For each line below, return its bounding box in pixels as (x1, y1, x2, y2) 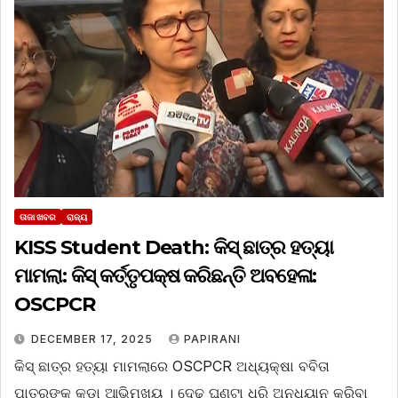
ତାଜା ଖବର (20, 211, 56, 223)
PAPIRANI (184, 332, 241, 346)
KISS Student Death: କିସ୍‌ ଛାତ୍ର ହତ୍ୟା (14, 235, 333, 260)
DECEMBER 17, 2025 (31, 332, 156, 346)
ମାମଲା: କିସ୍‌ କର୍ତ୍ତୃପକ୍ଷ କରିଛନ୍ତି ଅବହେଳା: (14, 264, 317, 289)
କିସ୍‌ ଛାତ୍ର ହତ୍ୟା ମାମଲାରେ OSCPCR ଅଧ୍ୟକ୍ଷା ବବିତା (14, 357, 330, 376)
